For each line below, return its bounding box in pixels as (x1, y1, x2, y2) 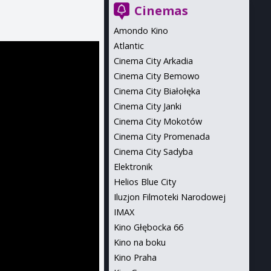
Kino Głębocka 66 (113, 221, 183, 233)
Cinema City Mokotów (113, 116, 202, 127)
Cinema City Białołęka (113, 85, 200, 97)
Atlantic (113, 40, 144, 51)
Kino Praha (113, 252, 157, 263)
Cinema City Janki (113, 100, 181, 112)
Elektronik (113, 161, 152, 172)
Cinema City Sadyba (113, 146, 193, 157)
